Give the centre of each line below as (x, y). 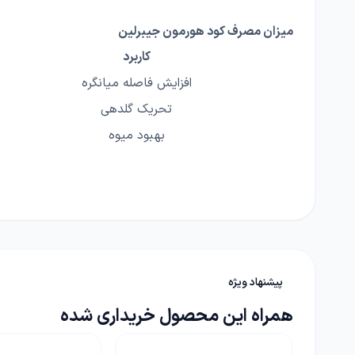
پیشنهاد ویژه (255, 283)
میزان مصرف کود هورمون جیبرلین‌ (206, 32)
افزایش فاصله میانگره (136, 84)
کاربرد (136, 57)
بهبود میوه (136, 136)
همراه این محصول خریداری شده (177, 317)
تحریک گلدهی (136, 110)
